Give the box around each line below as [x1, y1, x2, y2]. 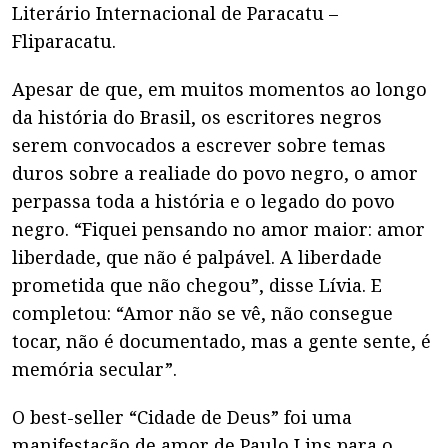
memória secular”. [12, 357, 177, 381]
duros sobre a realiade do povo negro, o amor [12, 161, 418, 185]
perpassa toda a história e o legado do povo [12, 189, 395, 213]
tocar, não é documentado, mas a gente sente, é [12, 329, 431, 353]
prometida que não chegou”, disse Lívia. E [12, 273, 382, 297]
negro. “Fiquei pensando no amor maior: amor [12, 217, 425, 241]
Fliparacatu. [12, 29, 116, 53]
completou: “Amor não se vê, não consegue [12, 301, 393, 325]
